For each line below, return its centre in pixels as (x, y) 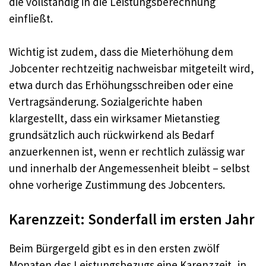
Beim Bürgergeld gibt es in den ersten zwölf (114, 248)
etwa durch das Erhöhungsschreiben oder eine (121, 85)
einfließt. (31, 18)
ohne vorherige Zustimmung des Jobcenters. (117, 185)
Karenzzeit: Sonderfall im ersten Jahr (132, 219)
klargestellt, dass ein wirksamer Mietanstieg (114, 118)
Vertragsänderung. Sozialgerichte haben (106, 102)
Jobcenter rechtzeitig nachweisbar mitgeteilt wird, (132, 69)
